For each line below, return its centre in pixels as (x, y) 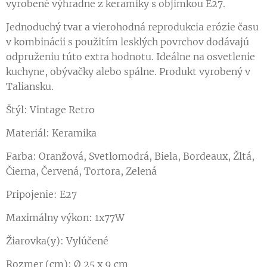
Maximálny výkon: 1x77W (65, 218)
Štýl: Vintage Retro (50, 110)
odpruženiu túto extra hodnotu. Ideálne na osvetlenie (131, 57)
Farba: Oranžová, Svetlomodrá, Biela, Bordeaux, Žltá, (130, 156)
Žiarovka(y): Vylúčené (57, 241)
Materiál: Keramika (51, 133)
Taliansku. (30, 86)
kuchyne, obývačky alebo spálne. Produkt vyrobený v (128, 72)
